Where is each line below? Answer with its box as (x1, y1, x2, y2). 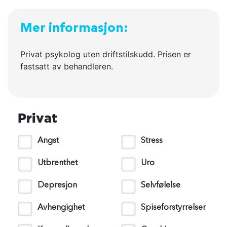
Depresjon (37, 181, 77, 190)
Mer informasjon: (20, 22, 128, 35)
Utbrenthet (37, 159, 78, 167)
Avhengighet (37, 204, 85, 212)
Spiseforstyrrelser (141, 204, 206, 212)
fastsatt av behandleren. (20, 61, 113, 71)
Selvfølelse (141, 181, 180, 190)
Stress (141, 137, 163, 145)
